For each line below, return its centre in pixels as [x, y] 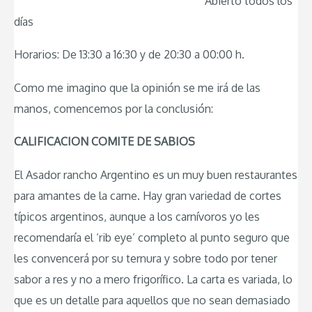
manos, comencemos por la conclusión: [114, 108]
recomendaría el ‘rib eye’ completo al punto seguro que [152, 237]
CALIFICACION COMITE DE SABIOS [104, 142]
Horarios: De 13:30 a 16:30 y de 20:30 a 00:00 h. [129, 55]
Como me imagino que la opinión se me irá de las [137, 87]
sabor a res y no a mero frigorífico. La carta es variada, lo [153, 279]
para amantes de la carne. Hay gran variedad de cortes [148, 195]
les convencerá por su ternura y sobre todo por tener [146, 258]
